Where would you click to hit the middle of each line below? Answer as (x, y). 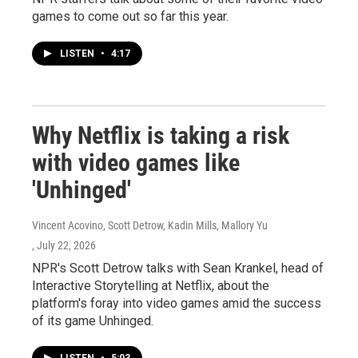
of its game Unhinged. (93, 321)
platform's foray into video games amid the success (177, 303)
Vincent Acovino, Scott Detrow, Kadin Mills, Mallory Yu (150, 225)
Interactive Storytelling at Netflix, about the (151, 286)
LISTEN (78, 54)
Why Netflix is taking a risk (161, 135)
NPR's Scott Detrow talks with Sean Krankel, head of (178, 268)
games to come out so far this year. (130, 16)
